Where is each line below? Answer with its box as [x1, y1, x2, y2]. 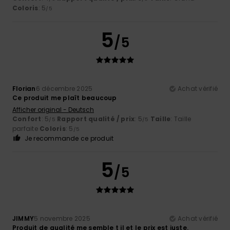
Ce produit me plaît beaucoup [12, 93, 117, 102]
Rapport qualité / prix [57, 114, 135, 123]
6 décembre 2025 [35, 84, 93, 93]
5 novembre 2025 [34, 214, 90, 223]
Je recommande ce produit [24, 133, 114, 143]
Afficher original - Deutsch [12, 105, 94, 114]
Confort [12, 114, 42, 123]
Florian [12, 84, 36, 93]
